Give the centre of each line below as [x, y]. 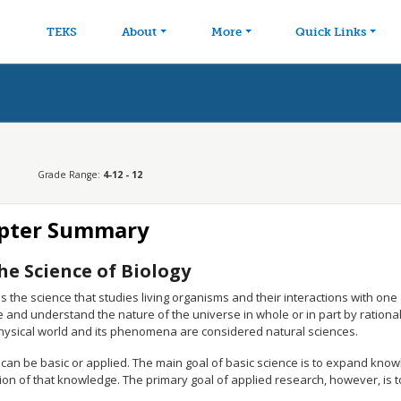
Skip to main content [264, 13]
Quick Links [331, 32]
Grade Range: [70, 175]
